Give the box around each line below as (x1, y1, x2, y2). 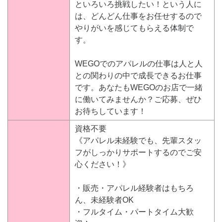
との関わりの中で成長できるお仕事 (75, 71, 202, 80)
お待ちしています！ (75, 107, 146, 115)
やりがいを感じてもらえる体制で (75, 23, 194, 32)
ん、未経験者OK (75, 195, 134, 204)
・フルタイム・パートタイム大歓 (75, 207, 194, 216)
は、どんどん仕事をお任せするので (75, 11, 202, 20)
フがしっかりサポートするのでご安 (75, 148, 202, 157)
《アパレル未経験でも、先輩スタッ (75, 136, 202, 145)
